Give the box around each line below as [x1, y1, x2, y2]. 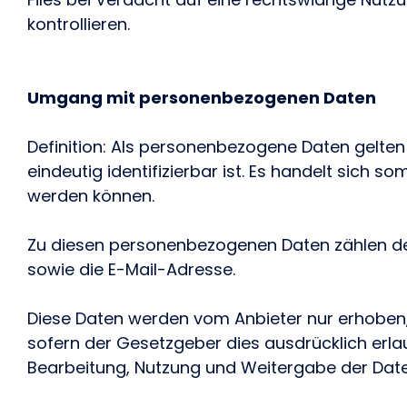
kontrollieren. [27, 13, 130, 35]
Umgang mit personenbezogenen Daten [27, 86, 376, 109]
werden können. [27, 184, 154, 207]
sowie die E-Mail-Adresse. [27, 258, 240, 281]
